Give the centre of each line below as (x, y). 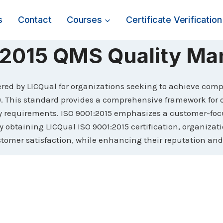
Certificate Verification (174, 20)
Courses (84, 20)
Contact (35, 20)
